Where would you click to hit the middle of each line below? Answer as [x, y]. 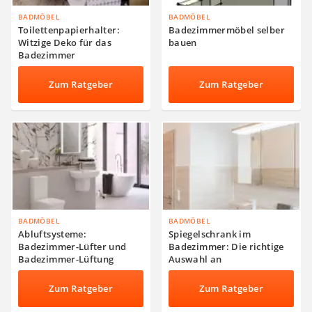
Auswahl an [195, 259]
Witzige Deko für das [65, 43]
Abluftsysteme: [53, 234]
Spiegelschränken [208, 272]
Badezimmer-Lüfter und [72, 247]
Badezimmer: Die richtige [226, 247]
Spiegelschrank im [210, 234]
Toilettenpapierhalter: [69, 30]
